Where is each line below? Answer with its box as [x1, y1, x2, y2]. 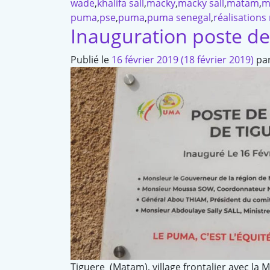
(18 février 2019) [178, 53, 256, 67]
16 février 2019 [111, 53, 178, 67]
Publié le [71, 53, 111, 67]
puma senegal [147, 11, 211, 25]
